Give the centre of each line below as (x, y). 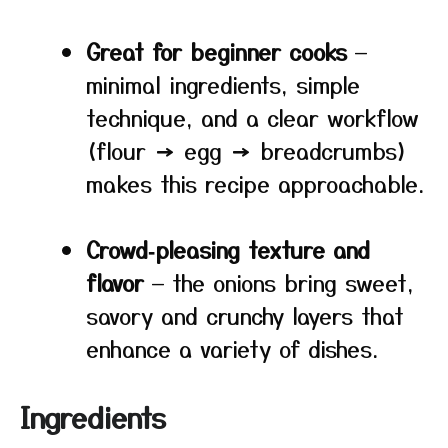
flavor (115, 282)
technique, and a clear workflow (252, 117)
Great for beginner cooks (216, 51)
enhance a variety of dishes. (232, 348)
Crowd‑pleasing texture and (228, 249)
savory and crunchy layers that (245, 315)
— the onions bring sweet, (279, 282)
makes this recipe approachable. (255, 183)
